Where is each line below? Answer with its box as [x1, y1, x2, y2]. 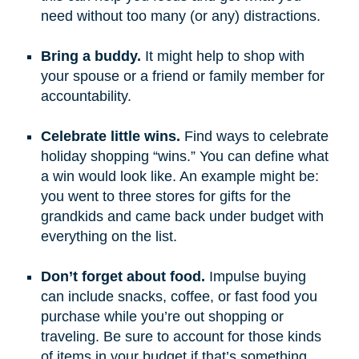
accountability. [40, 87, 131, 104]
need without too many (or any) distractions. [40, 7, 321, 24]
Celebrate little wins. [40, 127, 180, 144]
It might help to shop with [144, 47, 305, 64]
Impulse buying [208, 268, 306, 284]
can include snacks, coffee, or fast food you [40, 288, 317, 305]
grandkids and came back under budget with [40, 208, 324, 224]
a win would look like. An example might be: [40, 167, 319, 184]
